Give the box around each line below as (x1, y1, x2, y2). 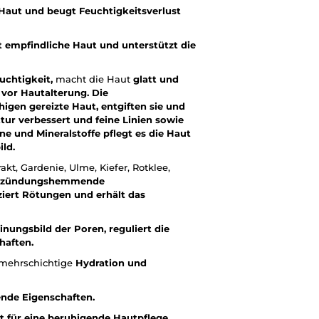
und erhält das (74, 188, 145, 200)
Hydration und (75, 256, 147, 268)
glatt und (133, 73, 179, 85)
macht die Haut (53, 73, 133, 85)
